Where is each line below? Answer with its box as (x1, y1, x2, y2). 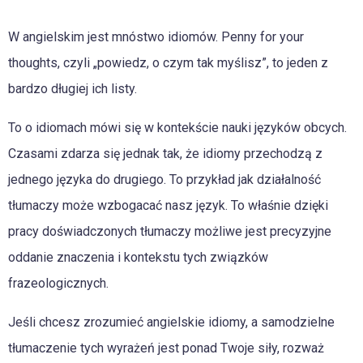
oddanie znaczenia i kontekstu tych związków (8, 250, 268, 265)
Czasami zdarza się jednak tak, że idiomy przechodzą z (8, 146, 322, 161)
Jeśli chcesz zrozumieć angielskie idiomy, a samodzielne (8, 314, 335, 330)
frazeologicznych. (8, 275, 109, 291)
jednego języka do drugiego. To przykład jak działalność (8, 172, 321, 187)
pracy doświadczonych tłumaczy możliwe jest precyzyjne (8, 224, 331, 239)
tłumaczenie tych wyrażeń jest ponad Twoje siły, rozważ (8, 340, 324, 356)
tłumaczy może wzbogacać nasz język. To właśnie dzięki (8, 198, 328, 213)
